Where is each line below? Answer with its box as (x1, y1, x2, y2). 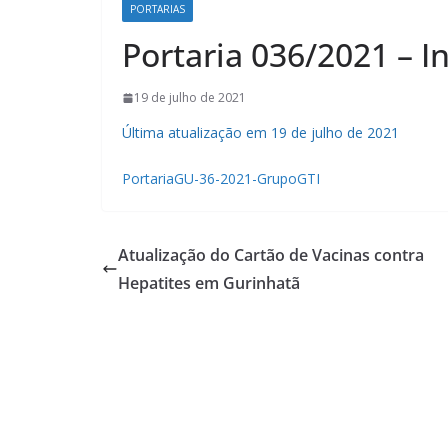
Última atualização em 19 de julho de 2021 (122, 123, 399, 143)
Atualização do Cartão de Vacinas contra (118, 244, 424, 267)
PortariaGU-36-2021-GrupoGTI (122, 169, 320, 189)
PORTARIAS (130, 2, 185, 17)
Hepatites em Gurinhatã (118, 272, 300, 295)
